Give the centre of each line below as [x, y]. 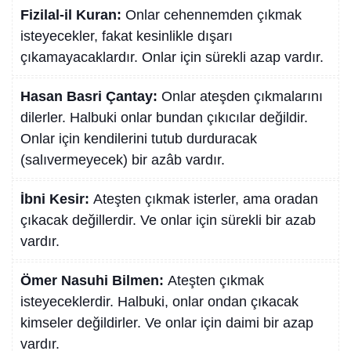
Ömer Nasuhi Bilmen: [94, 281]
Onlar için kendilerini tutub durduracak [139, 139]
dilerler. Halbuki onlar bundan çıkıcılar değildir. [164, 118]
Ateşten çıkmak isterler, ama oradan [206, 199]
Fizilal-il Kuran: [73, 15]
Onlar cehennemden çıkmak [213, 15]
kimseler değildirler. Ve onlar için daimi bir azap [167, 323]
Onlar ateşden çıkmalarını [242, 97]
